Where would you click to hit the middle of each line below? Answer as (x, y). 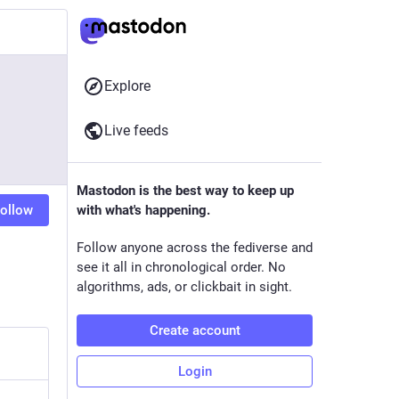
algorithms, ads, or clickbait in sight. (184, 287)
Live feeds (136, 130)
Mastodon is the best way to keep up (185, 191)
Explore (127, 86)
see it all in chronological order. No (181, 267)
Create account (195, 330)
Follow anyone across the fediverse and (195, 248)
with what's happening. (143, 210)
